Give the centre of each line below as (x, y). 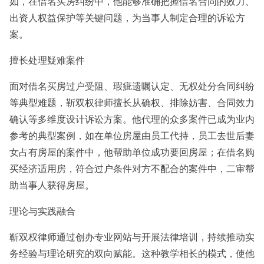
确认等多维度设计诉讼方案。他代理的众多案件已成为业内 (132, 119)
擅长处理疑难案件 (47, 60)
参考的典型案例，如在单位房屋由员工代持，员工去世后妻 (132, 136)
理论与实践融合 (42, 211)
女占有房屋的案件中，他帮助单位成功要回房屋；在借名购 (132, 152)
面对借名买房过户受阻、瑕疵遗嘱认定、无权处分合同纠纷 (132, 86)
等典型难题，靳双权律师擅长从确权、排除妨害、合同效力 (132, 103)
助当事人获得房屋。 (52, 185)
